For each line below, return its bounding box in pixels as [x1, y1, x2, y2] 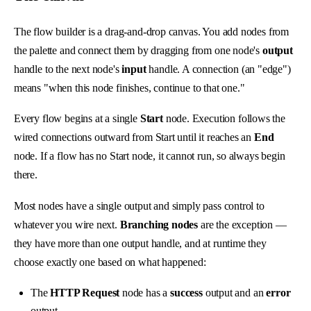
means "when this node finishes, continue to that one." [14, 81, 245, 94]
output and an [202, 286, 267, 299]
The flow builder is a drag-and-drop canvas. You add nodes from [14, 25, 289, 37]
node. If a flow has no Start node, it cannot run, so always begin [14, 150, 285, 162]
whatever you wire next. [14, 218, 120, 230]
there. [14, 169, 37, 181]
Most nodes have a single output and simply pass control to [14, 199, 264, 212]
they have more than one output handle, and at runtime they [14, 237, 267, 249]
